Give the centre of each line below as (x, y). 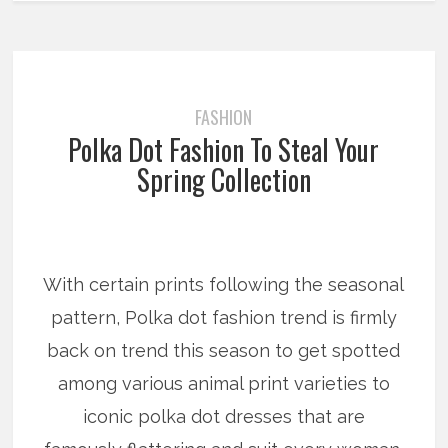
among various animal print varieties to (223, 383)
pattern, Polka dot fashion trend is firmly (223, 317)
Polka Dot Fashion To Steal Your (224, 149)
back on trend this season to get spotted (224, 350)
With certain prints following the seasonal (224, 284)
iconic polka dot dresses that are (223, 416)
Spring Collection (223, 179)
